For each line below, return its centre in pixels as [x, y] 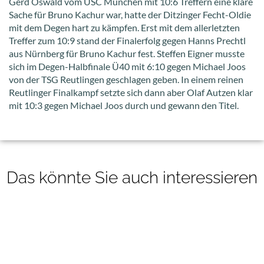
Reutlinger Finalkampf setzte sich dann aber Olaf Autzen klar [131, 92]
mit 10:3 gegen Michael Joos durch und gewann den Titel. [124, 105]
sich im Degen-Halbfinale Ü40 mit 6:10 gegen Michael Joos [127, 66]
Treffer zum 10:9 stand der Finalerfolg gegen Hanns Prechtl [127, 40]
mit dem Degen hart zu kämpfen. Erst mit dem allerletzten [124, 27]
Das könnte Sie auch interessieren [132, 177]
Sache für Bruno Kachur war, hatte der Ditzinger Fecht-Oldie [130, 14]
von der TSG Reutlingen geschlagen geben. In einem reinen [126, 79]
